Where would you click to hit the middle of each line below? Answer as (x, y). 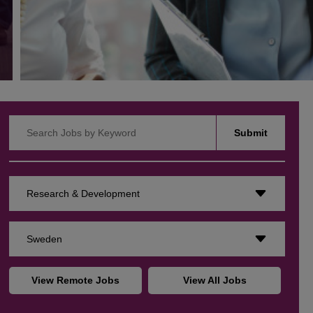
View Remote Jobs (76, 281)
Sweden (45, 239)
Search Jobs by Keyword (64, 122)
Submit (251, 133)
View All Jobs (214, 281)
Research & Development (83, 194)
